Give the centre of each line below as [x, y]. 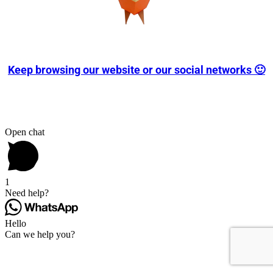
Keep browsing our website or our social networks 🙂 [136, 70]
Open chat [25, 132]
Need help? [27, 193]
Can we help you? [40, 235]
